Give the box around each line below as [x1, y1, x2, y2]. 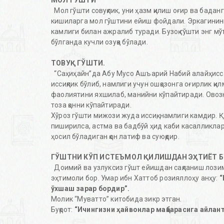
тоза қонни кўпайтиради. [51, 101, 131, 109]
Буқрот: [51, 205, 74, 214]
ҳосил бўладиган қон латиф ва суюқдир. [51, 132, 179, 141]
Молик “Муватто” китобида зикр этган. [51, 195, 182, 203]
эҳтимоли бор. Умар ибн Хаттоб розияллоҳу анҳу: [51, 174, 218, 182]
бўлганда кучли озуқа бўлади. [51, 38, 148, 46]
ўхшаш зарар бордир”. [51, 184, 130, 193]
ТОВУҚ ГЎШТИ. [51, 59, 105, 67]
